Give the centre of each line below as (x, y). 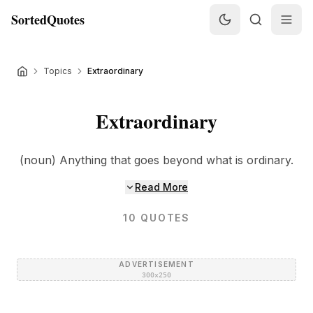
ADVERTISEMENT (156, 264)
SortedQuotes (48, 20)
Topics (58, 71)
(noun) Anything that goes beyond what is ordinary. (156, 160)
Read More (161, 187)
